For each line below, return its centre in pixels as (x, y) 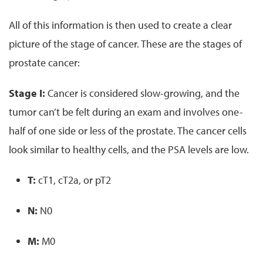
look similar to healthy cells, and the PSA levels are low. (129, 149)
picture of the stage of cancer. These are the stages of (125, 43)
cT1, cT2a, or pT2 (75, 180)
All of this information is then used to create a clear (120, 25)
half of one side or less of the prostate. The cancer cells (128, 130)
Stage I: (27, 93)
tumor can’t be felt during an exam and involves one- (126, 112)
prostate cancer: (44, 62)
